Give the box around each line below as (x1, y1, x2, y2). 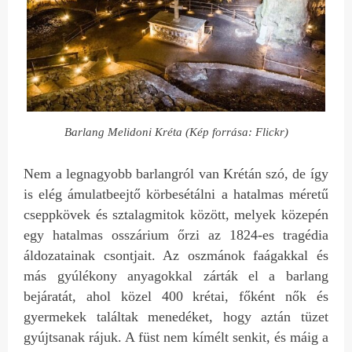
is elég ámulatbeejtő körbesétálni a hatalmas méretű (24, 185, 328, 202)
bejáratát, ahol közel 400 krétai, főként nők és (24, 288, 328, 304)
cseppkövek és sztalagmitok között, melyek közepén (24, 206, 328, 222)
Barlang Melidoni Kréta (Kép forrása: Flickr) (64, 126, 288, 139)
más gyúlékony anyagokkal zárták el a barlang (24, 267, 328, 284)
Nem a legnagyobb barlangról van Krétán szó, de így (24, 165, 328, 181)
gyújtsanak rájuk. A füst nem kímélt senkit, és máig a (24, 328, 328, 345)
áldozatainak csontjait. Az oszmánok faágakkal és (24, 247, 328, 263)
